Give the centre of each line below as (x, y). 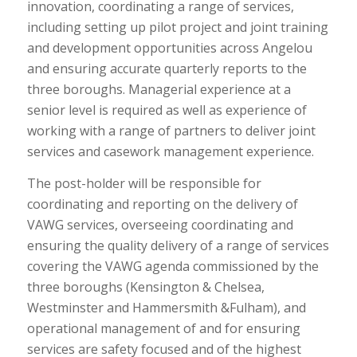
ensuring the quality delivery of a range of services (178, 245)
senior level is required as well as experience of (167, 110)
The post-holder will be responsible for (144, 183)
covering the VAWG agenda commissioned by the (173, 266)
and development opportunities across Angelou (169, 48)
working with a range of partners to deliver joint (171, 131)
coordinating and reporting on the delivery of (162, 204)
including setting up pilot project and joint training (177, 27)
